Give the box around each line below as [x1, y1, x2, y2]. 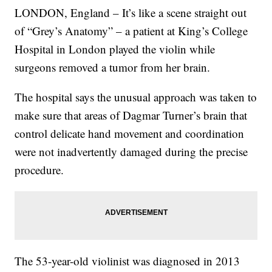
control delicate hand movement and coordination [15, 126, 245, 141]
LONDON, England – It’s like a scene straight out [15, 5, 247, 21]
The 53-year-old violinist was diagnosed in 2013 [15, 253, 240, 269]
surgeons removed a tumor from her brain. [15, 59, 211, 75]
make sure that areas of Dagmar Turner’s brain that [15, 107, 248, 123]
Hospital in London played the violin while [15, 41, 216, 57]
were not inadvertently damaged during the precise [15, 144, 248, 160]
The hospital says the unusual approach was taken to [15, 89, 257, 105]
